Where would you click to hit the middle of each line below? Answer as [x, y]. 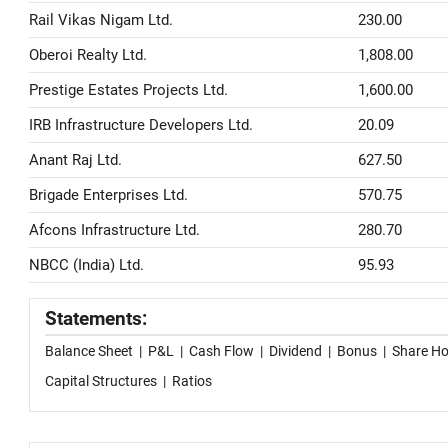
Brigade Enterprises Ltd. [108, 195]
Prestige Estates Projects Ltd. [128, 90]
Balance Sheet [89, 351]
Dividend [295, 351]
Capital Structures [101, 381]
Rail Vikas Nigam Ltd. [101, 20]
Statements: [96, 319]
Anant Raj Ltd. [75, 160]
